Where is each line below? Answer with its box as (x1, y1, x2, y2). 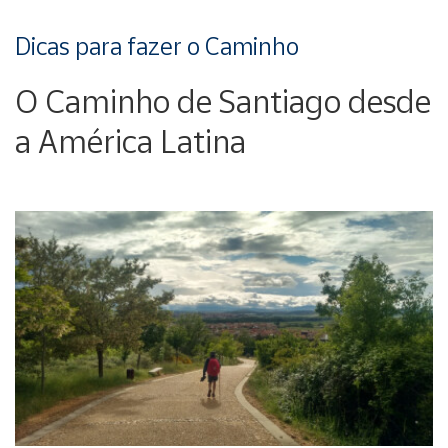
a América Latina (15, 122, 246, 160)
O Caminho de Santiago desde (15, 82, 431, 120)
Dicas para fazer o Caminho (15, 32, 299, 60)
